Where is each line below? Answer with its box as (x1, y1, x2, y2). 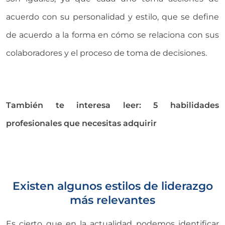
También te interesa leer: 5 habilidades (6, 100, 219, 110)
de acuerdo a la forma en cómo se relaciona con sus (6, 30, 219, 40)
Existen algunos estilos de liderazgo (12, 178, 213, 193)
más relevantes (70, 192, 155, 207)
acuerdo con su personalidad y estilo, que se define (6, 12, 219, 22)
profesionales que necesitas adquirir (6, 118, 157, 128)
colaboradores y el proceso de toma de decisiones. (6, 48, 207, 58)
